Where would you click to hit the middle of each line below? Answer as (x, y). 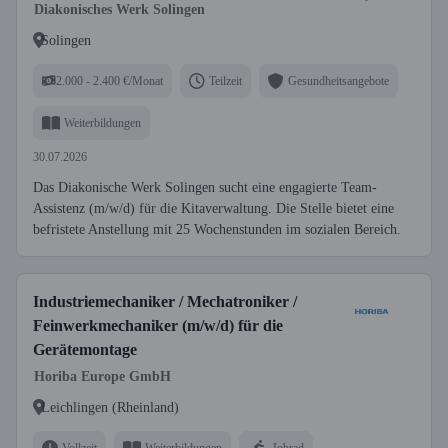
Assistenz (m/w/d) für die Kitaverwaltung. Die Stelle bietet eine (213, 208)
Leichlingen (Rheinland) (110, 407)
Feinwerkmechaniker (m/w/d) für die (158, 325)
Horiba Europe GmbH (102, 376)
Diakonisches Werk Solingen (119, 9)
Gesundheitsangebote (338, 80)
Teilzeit (225, 80)
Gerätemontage (85, 349)
